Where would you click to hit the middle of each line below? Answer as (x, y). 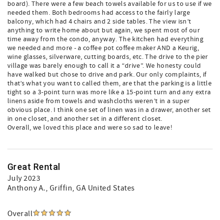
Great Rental (34, 167)
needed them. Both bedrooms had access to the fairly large (99, 13)
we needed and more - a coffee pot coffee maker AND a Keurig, (103, 48)
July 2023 (24, 178)
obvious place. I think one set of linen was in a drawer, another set (109, 110)
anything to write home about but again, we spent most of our (104, 30)
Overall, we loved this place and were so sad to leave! (90, 128)
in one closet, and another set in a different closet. (85, 119)
